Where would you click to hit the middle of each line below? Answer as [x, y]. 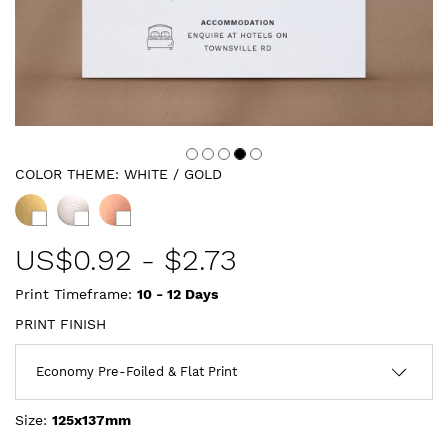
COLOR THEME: [69, 174]
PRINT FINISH [60, 324]
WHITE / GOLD [173, 174]
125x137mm [91, 420]
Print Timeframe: [76, 294]
